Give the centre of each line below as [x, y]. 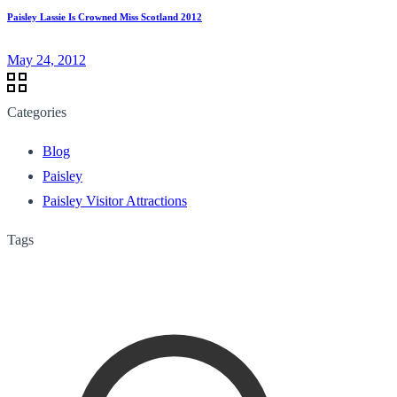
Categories [37, 112]
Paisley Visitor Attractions [115, 200]
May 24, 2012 [47, 59]
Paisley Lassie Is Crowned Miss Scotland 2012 [105, 16]
